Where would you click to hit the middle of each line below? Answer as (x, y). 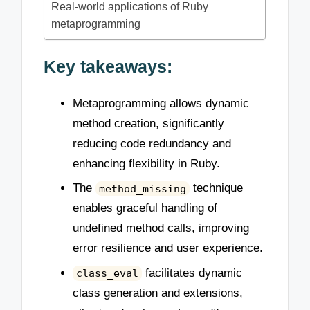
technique (216, 188)
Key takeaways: (108, 66)
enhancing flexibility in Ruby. (146, 163)
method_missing (142, 189)
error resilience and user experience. (168, 248)
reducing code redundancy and (152, 143)
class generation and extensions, (158, 293)
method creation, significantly (148, 123)
